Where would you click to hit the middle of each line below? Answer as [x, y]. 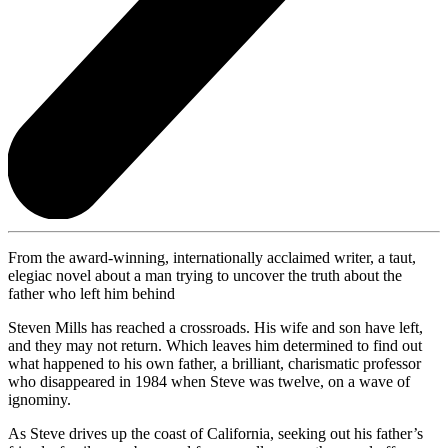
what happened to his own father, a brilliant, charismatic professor [214, 364]
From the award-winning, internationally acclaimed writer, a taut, [212, 258]
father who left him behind [91, 294]
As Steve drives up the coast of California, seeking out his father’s [215, 434]
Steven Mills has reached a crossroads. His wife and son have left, [215, 328]
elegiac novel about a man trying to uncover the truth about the [205, 276]
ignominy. [39, 400]
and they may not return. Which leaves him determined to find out [215, 346]
